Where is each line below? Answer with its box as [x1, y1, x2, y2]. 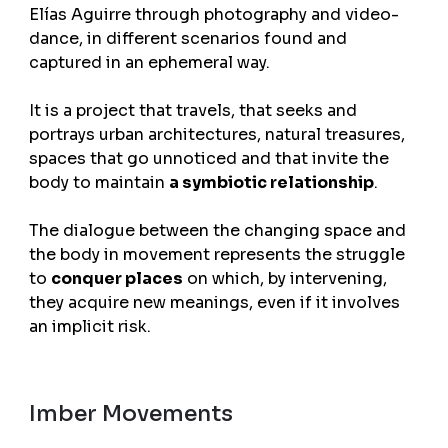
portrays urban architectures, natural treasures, [28, 123, 405, 145]
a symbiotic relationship [168, 171, 374, 193]
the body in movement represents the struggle [28, 243, 405, 265]
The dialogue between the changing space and [28, 219, 406, 241]
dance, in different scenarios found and [28, 27, 347, 49]
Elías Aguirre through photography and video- [28, 3, 399, 25]
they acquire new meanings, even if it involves [28, 291, 400, 313]
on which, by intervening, [182, 267, 387, 289]
